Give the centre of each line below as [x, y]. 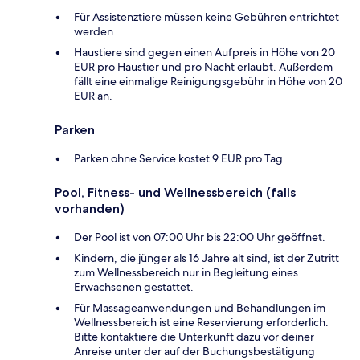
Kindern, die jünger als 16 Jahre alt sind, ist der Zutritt [207, 258]
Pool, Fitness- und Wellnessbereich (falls [175, 192]
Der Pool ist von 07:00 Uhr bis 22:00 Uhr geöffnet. [200, 237]
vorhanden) [90, 208]
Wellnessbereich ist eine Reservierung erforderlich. [201, 322]
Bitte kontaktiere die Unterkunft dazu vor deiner [194, 336]
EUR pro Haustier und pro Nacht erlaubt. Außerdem [203, 66]
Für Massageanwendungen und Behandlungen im [200, 307]
